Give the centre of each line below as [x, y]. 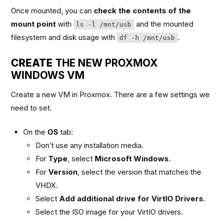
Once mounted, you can [53, 10]
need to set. [32, 108]
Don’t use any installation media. [90, 146]
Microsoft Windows [132, 159]
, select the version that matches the [140, 172]
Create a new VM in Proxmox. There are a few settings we [110, 94]
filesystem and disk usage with [64, 37]
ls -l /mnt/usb [104, 24]
